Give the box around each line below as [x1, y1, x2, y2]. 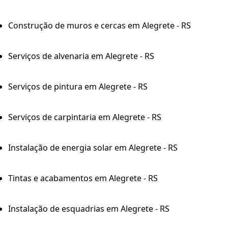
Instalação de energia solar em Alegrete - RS [8, 141, 178, 153]
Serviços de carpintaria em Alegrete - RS [8, 111, 161, 123]
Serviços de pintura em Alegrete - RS [8, 80, 148, 92]
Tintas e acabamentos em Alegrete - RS [8, 172, 158, 184]
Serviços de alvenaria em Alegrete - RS [8, 50, 154, 62]
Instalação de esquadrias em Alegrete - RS [8, 203, 169, 214]
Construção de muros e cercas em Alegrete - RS [8, 19, 191, 31]
